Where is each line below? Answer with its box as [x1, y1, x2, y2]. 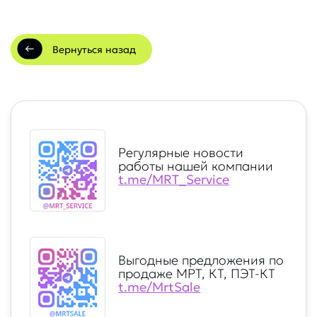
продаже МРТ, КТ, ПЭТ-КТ [118, 265, 276, 282]
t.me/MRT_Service [118, 171, 230, 188]
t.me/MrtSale [118, 279, 201, 296]
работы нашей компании [118, 158, 274, 175]
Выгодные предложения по [118, 252, 284, 269]
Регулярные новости [118, 144, 244, 161]
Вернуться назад [52, 42, 136, 56]
